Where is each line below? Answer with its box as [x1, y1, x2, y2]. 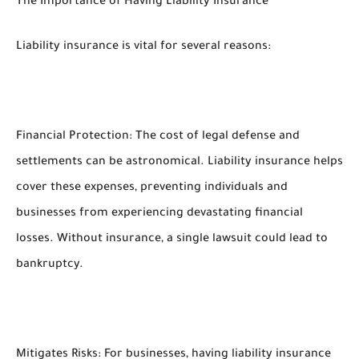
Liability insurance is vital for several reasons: [16, 41, 271, 54]
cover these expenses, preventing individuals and [16, 182, 288, 195]
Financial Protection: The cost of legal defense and [16, 131, 300, 143]
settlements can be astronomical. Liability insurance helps [16, 156, 343, 169]
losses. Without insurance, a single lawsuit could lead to [16, 233, 328, 246]
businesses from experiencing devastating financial [16, 208, 303, 220]
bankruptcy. [16, 259, 83, 272]
